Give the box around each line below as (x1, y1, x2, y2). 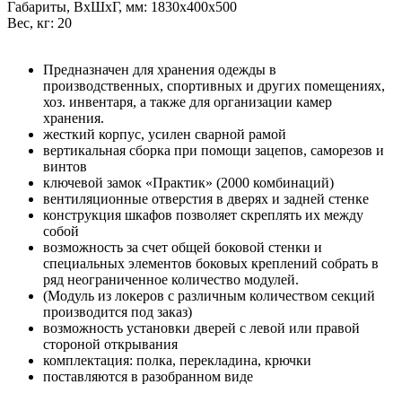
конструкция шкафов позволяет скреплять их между (43, 206, 363, 223)
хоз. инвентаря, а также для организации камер (43, 93, 332, 109)
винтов (43, 158, 87, 174)
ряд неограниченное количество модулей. (43, 271, 299, 287)
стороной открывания (43, 336, 178, 352)
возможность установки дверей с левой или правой (43, 319, 360, 336)
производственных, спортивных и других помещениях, (43, 77, 385, 93)
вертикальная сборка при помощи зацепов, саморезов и (43, 142, 384, 158)
